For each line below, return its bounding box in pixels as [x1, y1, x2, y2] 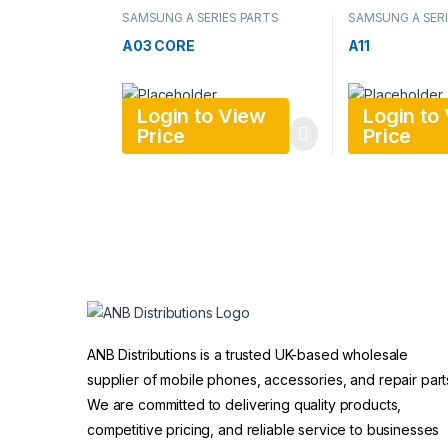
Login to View [136, 104, 267, 129]
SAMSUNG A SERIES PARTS [121, 10, 279, 26]
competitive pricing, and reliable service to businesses [87, 421, 440, 439]
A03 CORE [121, 36, 195, 54]
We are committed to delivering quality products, [87, 396, 402, 414]
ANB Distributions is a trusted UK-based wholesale [87, 346, 409, 364]
